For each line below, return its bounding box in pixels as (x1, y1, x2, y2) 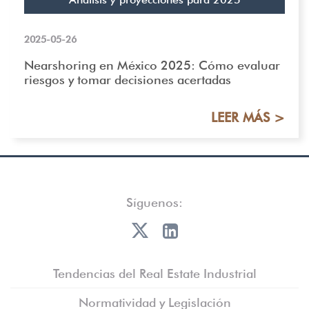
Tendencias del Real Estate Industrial (52, 266, 257, 281)
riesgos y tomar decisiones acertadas (24, 72, 231, 87)
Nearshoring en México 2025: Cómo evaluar (24, 57, 280, 72)
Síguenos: (126, 195, 183, 210)
